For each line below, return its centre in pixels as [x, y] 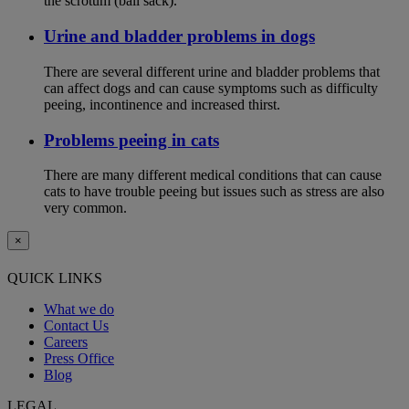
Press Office [79, 358]
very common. [85, 208]
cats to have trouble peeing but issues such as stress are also [214, 192]
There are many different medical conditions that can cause [213, 175]
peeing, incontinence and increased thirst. [162, 104]
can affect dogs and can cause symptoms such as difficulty [211, 88]
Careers [66, 341]
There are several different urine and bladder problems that [212, 71]
